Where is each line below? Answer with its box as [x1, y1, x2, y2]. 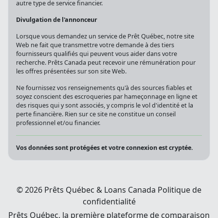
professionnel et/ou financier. [16, 119, 100, 127]
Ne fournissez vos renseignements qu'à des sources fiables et [16, 84, 192, 92]
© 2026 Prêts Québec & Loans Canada [17, 184, 158, 196]
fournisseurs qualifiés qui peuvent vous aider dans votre [16, 50, 177, 58]
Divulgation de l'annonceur [16, 16, 97, 24]
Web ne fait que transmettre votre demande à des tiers [16, 41, 174, 50]
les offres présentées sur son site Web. [16, 67, 127, 76]
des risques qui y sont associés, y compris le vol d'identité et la [16, 101, 193, 110]
